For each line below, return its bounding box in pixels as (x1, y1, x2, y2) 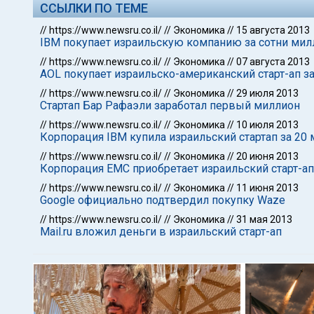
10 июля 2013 (236, 119, 299, 130)
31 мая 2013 (236, 214, 292, 225)
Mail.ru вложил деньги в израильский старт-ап (40, 225, 282, 238)
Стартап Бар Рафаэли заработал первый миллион (40, 99, 300, 112)
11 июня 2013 (236, 182, 299, 193)
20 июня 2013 (236, 151, 299, 162)
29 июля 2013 (236, 88, 299, 99)
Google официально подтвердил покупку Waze (40, 193, 285, 207)
